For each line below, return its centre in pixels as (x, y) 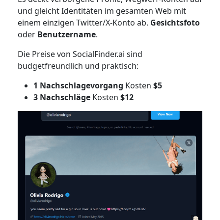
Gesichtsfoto (175, 22)
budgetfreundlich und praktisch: (79, 66)
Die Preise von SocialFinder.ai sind (80, 54)
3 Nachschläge (63, 97)
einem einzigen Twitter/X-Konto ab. (84, 22)
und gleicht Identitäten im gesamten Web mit (102, 11)
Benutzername (66, 34)
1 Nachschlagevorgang (79, 85)
